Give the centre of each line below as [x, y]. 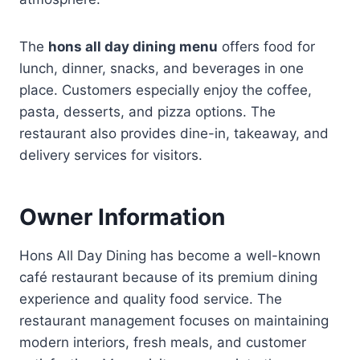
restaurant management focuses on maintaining [174, 320]
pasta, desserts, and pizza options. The [147, 111]
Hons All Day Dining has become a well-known [170, 255]
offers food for [266, 46]
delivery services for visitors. [111, 155]
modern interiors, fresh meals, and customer [163, 342]
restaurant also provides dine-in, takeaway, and [174, 133]
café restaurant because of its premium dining [168, 277]
